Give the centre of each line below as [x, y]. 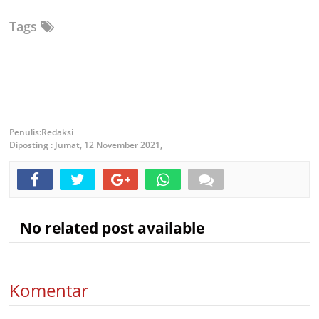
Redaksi [57, 132]
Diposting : [32, 145]
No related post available [107, 228]
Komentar [49, 290]
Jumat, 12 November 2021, [109, 145]
